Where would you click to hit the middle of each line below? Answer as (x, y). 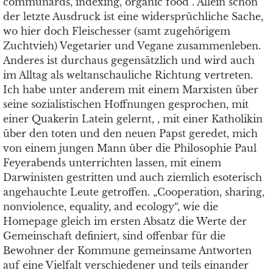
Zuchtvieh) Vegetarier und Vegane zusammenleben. (132, 46)
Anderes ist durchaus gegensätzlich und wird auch (129, 60)
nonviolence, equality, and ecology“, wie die (111, 207)
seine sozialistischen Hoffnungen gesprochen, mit (126, 104)
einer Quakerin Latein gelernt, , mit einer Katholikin (133, 119)
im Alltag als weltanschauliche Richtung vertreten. (128, 75)
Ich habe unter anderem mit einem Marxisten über (131, 90)
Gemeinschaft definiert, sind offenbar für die (114, 236)
